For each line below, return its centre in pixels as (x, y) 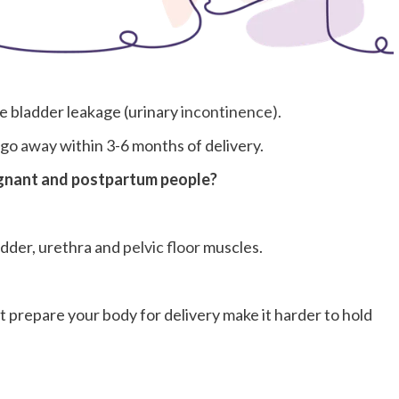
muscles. (232, 246)
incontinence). (231, 111)
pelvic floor (162, 246)
